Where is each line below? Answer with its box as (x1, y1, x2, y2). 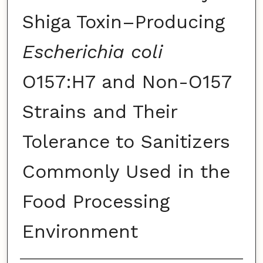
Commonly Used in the (22, 160, 230, 183)
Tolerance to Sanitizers (22, 130, 230, 153)
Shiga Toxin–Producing (22, 11, 225, 33)
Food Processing (22, 190, 170, 213)
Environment (22, 220, 138, 243)
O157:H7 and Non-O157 (22, 70, 231, 93)
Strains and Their (22, 100, 177, 123)
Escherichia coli (22, 41, 163, 63)
